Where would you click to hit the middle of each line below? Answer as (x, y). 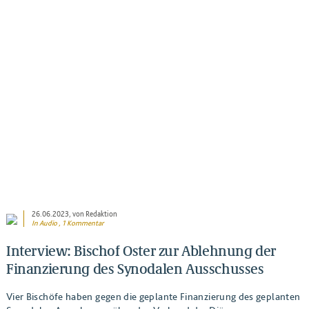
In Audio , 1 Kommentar (68, 223)
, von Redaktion (93, 214)
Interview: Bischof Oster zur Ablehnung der (141, 250)
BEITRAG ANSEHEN (154, 29)
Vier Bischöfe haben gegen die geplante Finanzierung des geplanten (153, 297)
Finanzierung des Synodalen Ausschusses (135, 268)
